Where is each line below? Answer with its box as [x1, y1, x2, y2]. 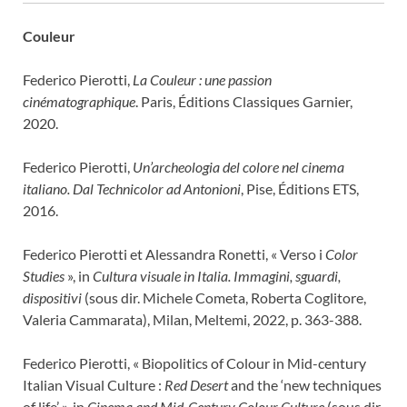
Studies [23, 266, 65, 284]
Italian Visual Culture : [23, 375, 164, 393]
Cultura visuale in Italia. [93, 266, 233, 284]
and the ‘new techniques [228, 375, 382, 393]
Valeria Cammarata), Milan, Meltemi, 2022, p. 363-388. [23, 310, 362, 328]
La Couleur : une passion [133, 70, 272, 88]
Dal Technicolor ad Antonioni [73, 179, 241, 197]
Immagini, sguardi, [233, 266, 341, 284]
